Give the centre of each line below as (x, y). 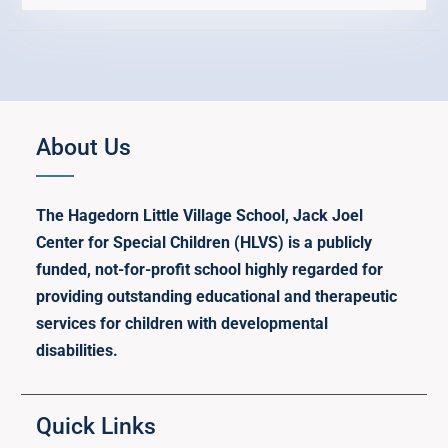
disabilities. (77, 351)
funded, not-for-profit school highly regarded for (210, 270)
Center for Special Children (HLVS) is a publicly (204, 243)
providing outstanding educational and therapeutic (217, 297)
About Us (84, 148)
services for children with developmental (182, 324)
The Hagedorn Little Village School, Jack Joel (200, 216)
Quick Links (96, 427)
